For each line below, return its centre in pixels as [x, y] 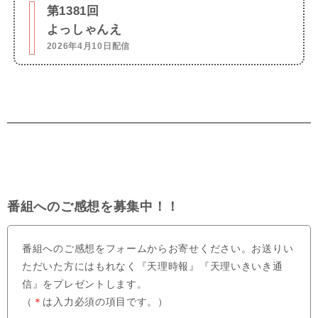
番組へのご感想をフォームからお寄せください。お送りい [158, 249]
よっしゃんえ [84, 29]
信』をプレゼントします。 [85, 284]
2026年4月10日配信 [88, 46]
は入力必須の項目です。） [105, 302]
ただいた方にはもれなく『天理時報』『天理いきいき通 [153, 267]
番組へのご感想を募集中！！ [94, 207]
